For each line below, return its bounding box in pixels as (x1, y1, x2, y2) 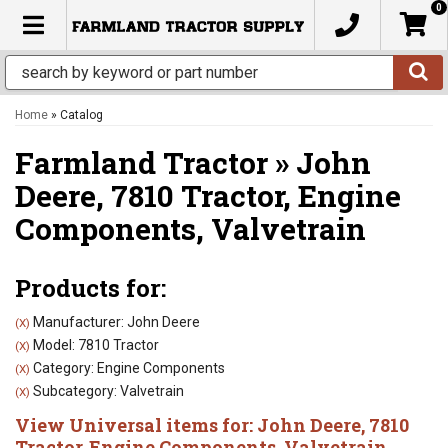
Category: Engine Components (30, 360, 225, 376)
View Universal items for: (15, 413, 257, 437)
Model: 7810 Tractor (30, 337, 159, 353)
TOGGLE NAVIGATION (21, 9, 253, 38)
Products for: (15, 272, 166, 304)
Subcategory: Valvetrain (30, 383, 184, 399)
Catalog (60, 108, 103, 122)
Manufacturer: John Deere (30, 314, 200, 330)
